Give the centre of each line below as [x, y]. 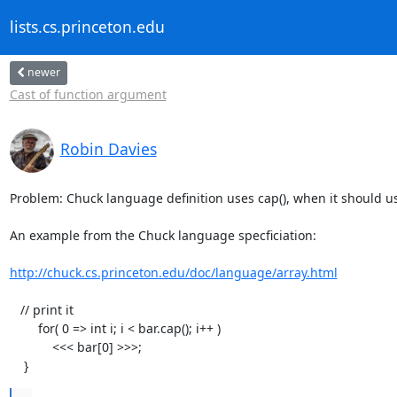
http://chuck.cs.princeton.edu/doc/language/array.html [173, 272]
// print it [15, 309]
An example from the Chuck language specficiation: [163, 235]
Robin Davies [108, 148]
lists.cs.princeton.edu [87, 27]
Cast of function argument [88, 94]
